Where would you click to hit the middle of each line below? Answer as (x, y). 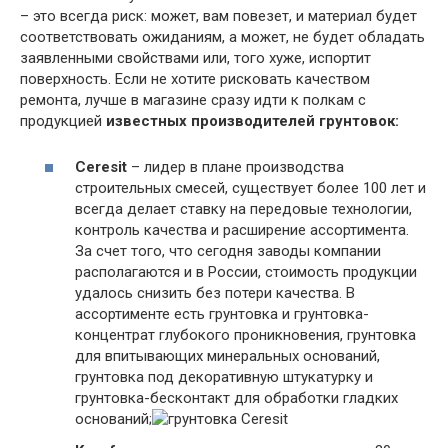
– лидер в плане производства (235, 167)
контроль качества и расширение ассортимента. (242, 230)
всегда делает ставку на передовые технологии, (243, 209)
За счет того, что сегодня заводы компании (228, 251)
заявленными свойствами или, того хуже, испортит (195, 57)
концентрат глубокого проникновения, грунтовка (245, 335)
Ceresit (101, 167)
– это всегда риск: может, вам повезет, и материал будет (218, 15)
